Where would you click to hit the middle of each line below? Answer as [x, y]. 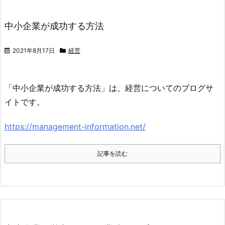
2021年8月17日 [34, 50]
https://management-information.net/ [75, 126]
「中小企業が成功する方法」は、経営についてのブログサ [109, 88]
